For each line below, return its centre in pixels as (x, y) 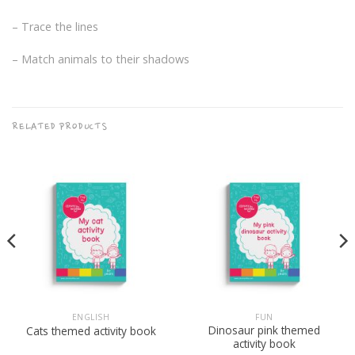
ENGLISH (91, 317)
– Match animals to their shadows (101, 59)
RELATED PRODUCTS (60, 127)
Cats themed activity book (91, 330)
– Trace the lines (55, 26)
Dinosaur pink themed (264, 330)
